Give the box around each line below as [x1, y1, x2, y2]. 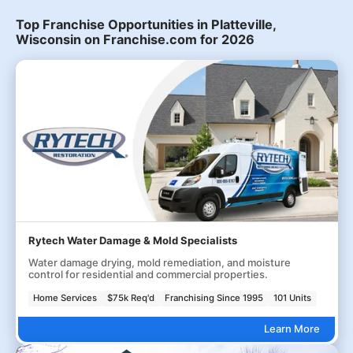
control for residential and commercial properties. [28, 268, 268, 281]
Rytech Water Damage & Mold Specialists [28, 234, 237, 247]
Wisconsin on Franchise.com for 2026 [15, 32, 255, 47]
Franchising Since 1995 [165, 292, 264, 304]
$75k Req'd [107, 292, 155, 304]
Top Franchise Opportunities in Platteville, [15, 17, 276, 32]
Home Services [33, 292, 98, 304]
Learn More [263, 322, 320, 336]
